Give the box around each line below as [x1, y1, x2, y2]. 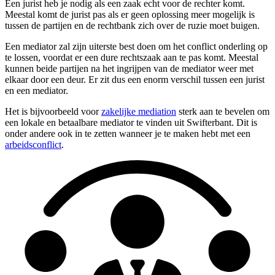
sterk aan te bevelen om [176, 106, 269, 117]
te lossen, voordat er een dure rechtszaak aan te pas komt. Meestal [5, 52, 258, 63]
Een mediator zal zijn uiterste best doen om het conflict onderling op [5, 41, 268, 52]
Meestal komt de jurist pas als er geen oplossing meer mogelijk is [5, 9, 255, 20]
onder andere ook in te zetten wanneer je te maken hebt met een [5, 128, 250, 139]
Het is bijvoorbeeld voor [5, 106, 101, 117]
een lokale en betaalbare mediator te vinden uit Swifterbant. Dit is [5, 117, 257, 128]
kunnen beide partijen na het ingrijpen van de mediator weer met [5, 63, 254, 74]
